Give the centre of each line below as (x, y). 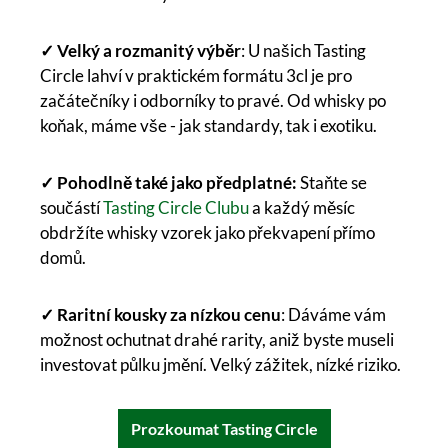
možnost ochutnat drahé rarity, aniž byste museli (217, 340)
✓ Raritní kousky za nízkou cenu (160, 315)
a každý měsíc (302, 208)
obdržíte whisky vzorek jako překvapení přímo (207, 233)
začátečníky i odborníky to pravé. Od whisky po (213, 101)
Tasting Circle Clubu (176, 208)
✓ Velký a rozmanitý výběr (140, 51)
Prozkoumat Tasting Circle (224, 429)
